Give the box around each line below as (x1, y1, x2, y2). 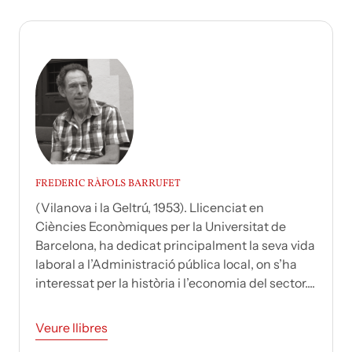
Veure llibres (35, 320, 108, 336)
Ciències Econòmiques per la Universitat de (35, 218, 286, 235)
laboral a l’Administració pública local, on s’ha (35, 256, 297, 273)
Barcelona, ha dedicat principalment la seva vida (35, 237, 315, 254)
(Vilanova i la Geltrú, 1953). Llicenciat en (35, 200, 264, 216)
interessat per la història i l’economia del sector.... (35, 275, 315, 291)
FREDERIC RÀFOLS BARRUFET (35, 177, 181, 192)
